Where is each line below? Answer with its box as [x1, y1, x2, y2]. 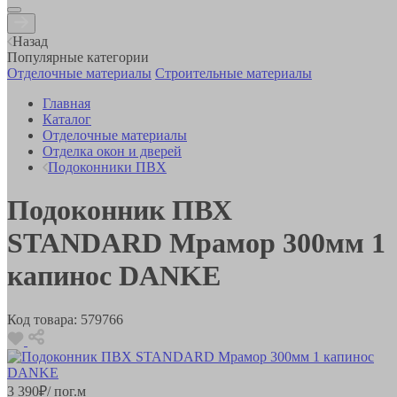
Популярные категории [7, 49, 149, 65]
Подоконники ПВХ [48, 159, 167, 175]
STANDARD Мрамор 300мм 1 [7, 227, 385, 260]
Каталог [43, 111, 91, 127]
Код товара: [7, 311, 77, 327]
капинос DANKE [7, 260, 221, 292]
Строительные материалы [155, 65, 312, 81]
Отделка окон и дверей [43, 143, 182, 159]
